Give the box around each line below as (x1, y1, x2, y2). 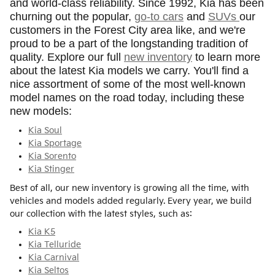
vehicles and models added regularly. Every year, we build (10, 196, 252, 207)
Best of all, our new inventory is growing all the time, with (10, 183, 249, 194)
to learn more (192, 50, 260, 63)
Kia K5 (28, 227, 55, 238)
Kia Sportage (28, 138, 82, 149)
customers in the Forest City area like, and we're (10, 23, 246, 36)
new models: (10, 104, 72, 117)
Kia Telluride (28, 239, 81, 250)
